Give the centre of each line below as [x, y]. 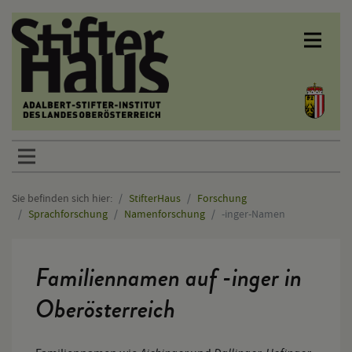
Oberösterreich [105, 310]
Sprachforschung [68, 214]
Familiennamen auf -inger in [169, 278]
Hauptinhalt [43, 237]
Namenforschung [165, 214]
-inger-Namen [253, 214]
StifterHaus [155, 198]
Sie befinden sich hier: [62, 198]
